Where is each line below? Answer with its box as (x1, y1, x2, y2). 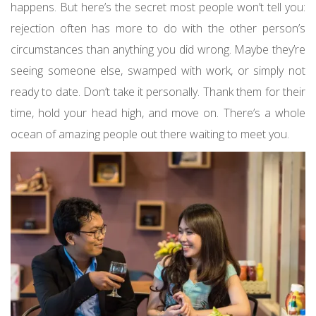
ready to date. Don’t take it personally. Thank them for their (11, 84, 305, 100)
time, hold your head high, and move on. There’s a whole (11, 105, 305, 121)
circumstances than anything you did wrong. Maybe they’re (11, 42, 305, 58)
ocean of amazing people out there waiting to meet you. (11, 126, 289, 142)
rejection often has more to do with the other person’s (11, 20, 305, 37)
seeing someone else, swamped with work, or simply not (11, 63, 305, 79)
